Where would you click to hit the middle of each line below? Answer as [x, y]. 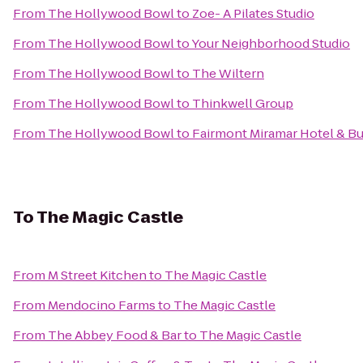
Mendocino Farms [102, 305]
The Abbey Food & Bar [115, 335]
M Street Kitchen [97, 275]
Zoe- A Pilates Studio [253, 13]
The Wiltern [228, 73]
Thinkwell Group [243, 103]
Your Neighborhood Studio [271, 43]
